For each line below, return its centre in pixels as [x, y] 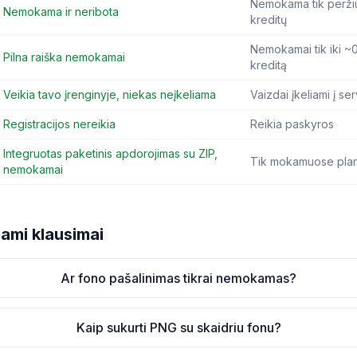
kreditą [269, 65]
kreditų [269, 20]
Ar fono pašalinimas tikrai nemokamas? [179, 278]
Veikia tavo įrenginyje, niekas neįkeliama [110, 94]
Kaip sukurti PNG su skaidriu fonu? [178, 328]
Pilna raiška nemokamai [64, 57]
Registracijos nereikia [59, 124]
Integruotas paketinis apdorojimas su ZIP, [110, 153]
